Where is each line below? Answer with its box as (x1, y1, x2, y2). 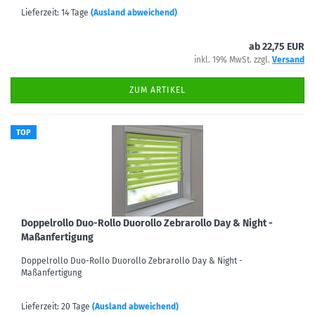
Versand (272, 55, 304, 65)
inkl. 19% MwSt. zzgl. (194, 55, 272, 65)
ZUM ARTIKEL (129, 85, 186, 95)
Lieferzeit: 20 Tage (21, 302, 90, 311)
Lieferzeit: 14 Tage (21, 8, 89, 18)
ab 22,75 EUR (249, 41, 304, 53)
